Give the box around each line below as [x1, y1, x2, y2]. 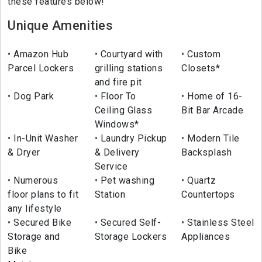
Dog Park [11, 91, 54, 102]
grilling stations [94, 63, 163, 74]
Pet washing [98, 175, 155, 187]
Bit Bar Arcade [181, 105, 244, 116]
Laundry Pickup [98, 133, 167, 144]
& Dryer [8, 147, 40, 158]
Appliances [181, 231, 230, 243]
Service [94, 161, 128, 173]
